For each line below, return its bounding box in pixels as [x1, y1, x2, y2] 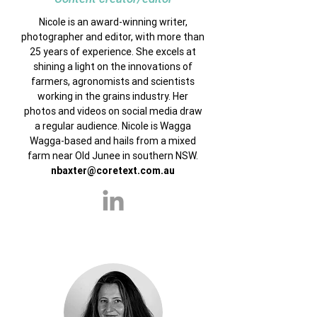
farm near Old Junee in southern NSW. [28, 149, 198, 162]
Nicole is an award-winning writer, [38, 16, 188, 28]
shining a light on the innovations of [33, 60, 192, 73]
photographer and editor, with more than [21, 30, 204, 43]
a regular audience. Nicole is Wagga [35, 120, 191, 132]
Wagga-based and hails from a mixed [30, 134, 196, 147]
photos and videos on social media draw [23, 105, 202, 117]
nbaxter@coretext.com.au [51, 164, 175, 177]
